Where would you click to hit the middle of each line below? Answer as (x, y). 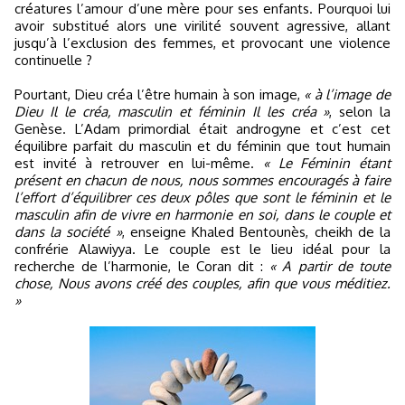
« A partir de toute (330, 267)
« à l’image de (348, 95)
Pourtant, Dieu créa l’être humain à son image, (160, 95)
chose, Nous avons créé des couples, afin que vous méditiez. (202, 284)
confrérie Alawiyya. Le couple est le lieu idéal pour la (202, 250)
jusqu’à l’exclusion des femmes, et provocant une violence (202, 43)
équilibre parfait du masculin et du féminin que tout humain (202, 146)
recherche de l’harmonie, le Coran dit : (142, 267)
